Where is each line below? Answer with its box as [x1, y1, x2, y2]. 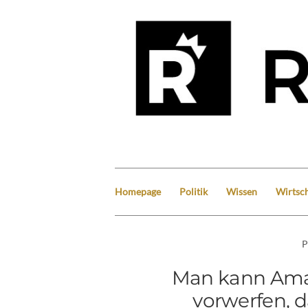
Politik [179, 185, 208, 197]
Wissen [226, 185, 257, 197]
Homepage [115, 185, 161, 197]
